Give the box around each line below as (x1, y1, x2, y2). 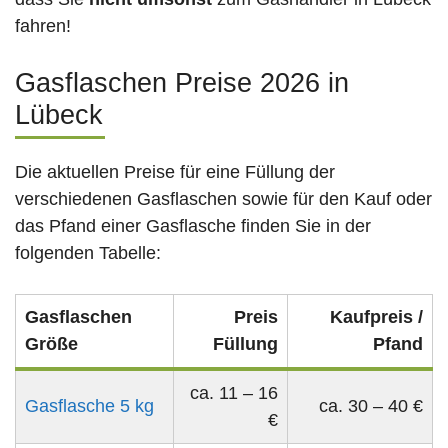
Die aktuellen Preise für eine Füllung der (15, 162, 335, 183)
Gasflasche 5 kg (25, 396, 154, 417)
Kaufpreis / (330, 307, 423, 328)
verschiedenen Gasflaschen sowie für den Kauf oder (15, 189, 432, 210)
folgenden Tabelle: (15, 243, 161, 264)
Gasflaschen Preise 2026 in (15, 68, 349, 99)
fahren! (15, 16, 71, 37)
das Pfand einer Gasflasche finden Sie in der (15, 216, 371, 237)
